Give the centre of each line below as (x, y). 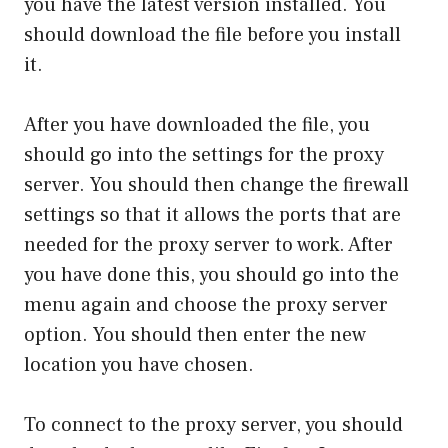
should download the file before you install (212, 35)
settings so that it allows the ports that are (212, 215)
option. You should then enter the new (195, 335)
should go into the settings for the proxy (204, 155)
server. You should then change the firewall (216, 185)
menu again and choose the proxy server (206, 305)
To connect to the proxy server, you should (213, 425)
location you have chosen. (139, 365)
